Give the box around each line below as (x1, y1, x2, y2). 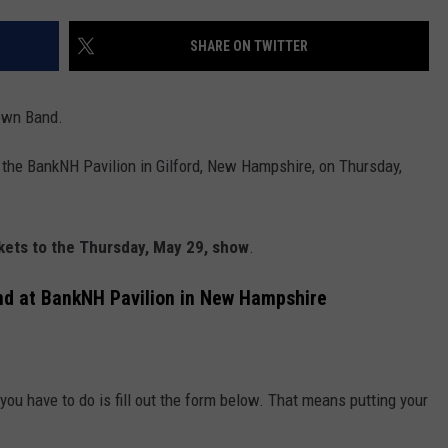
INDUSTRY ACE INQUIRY (177, 83, 320, 99)
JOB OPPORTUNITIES (177, 133, 305, 149)
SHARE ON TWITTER (190, 38, 308, 55)
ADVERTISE (177, 33, 244, 49)
